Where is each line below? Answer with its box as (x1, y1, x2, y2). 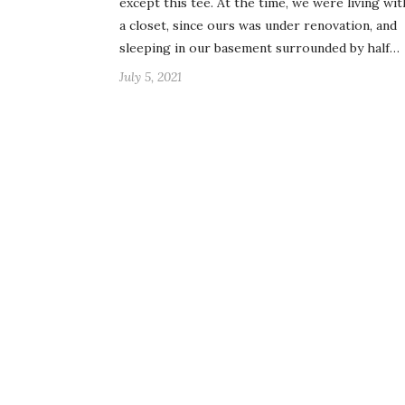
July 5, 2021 (119, 69, 182, 86)
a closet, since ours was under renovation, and (119, 17, 397, 34)
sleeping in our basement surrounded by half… (119, 40, 400, 57)
